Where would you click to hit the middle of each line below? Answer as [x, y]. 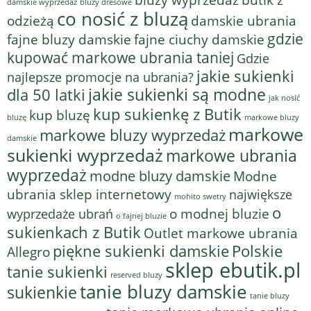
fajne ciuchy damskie [199, 40]
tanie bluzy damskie [163, 292]
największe [261, 195]
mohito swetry [200, 196]
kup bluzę [60, 115]
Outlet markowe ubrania [221, 233]
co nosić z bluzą [123, 19]
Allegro [28, 252]
